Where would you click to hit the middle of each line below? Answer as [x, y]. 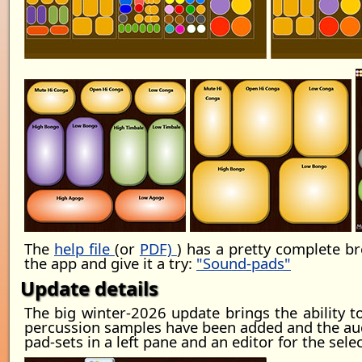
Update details [89, 288]
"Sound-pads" [244, 263]
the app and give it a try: [110, 263]
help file [84, 248]
